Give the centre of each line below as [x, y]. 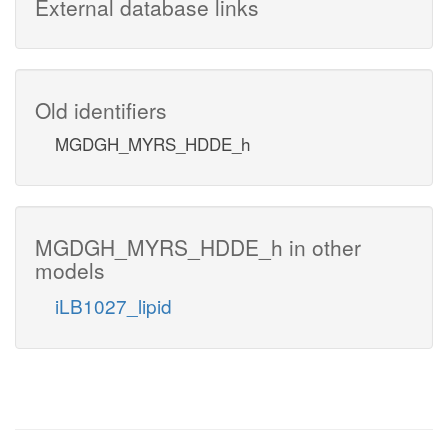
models [70, 269]
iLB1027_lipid [113, 305]
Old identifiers [101, 109]
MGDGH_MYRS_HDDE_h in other [198, 246]
